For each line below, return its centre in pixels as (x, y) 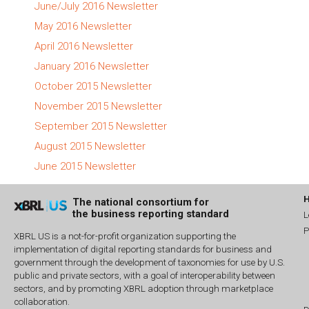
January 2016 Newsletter (92, 66)
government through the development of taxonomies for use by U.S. (149, 263)
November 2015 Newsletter (98, 106)
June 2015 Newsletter (85, 166)
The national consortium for (141, 202)
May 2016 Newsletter (83, 26)
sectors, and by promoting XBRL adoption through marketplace (143, 289)
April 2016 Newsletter (84, 46)
